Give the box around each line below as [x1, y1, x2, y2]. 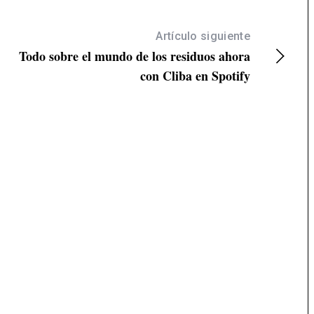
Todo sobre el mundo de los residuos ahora [19, 47, 250, 66]
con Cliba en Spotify [140, 67, 250, 86]
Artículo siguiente [156, 29, 250, 43]
